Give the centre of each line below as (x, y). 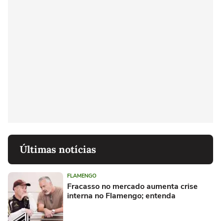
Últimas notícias (58, 149)
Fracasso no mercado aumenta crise (132, 186)
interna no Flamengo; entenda (121, 196)
